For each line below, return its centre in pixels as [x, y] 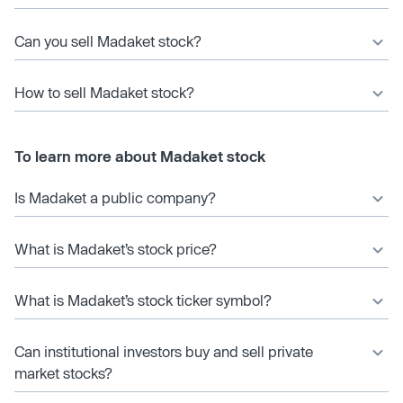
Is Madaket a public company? [115, 197]
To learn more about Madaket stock [140, 156]
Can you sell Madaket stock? [108, 40]
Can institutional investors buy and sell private [164, 351]
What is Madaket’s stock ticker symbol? [143, 300]
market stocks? [63, 372]
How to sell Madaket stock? [104, 92]
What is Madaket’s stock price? [116, 248]
